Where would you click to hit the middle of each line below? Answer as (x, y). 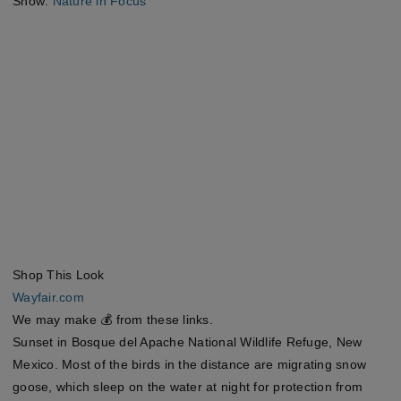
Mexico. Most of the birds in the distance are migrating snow (189, 364)
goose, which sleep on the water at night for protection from (188, 386)
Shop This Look (59, 274)
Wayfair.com (48, 297)
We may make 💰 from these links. (113, 319)
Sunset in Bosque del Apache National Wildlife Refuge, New (188, 341)
